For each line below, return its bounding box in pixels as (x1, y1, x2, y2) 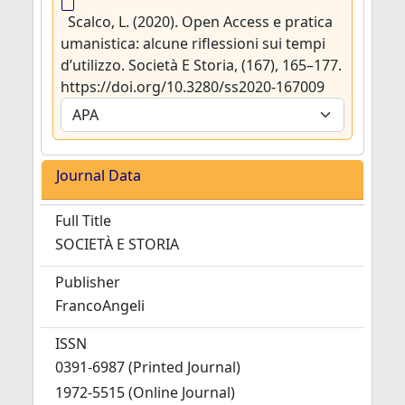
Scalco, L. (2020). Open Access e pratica (68, 12, 333, 32)
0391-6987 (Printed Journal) (55, 357, 240, 377)
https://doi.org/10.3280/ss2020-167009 (61, 77, 325, 97)
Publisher (55, 272, 120, 292)
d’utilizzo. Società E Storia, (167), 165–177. (61, 55, 342, 75)
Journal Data (56, 165, 141, 185)
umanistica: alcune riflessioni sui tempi (61, 33, 325, 53)
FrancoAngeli (55, 296, 145, 316)
